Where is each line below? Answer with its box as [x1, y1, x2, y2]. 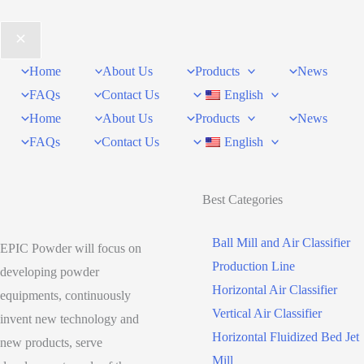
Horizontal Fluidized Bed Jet [212, 329, 359, 344]
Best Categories [202, 192, 283, 206]
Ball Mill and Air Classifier [212, 235, 350, 249]
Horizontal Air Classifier [212, 282, 337, 297]
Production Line [212, 258, 295, 273]
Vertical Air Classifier [212, 305, 322, 320]
